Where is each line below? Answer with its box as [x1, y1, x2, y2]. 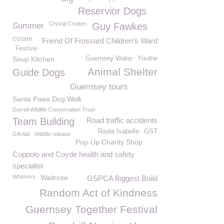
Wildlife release [34, 131, 70, 137]
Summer [12, 21, 44, 30]
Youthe [137, 55, 157, 62]
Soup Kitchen [12, 55, 54, 63]
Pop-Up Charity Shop [75, 138, 142, 146]
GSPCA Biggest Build [87, 174, 157, 182]
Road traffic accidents [86, 116, 157, 124]
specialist [12, 161, 43, 170]
